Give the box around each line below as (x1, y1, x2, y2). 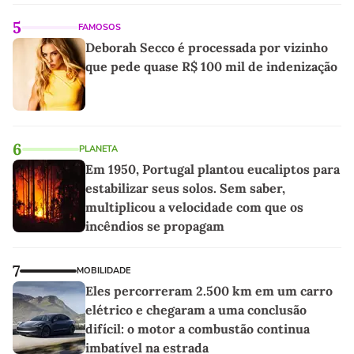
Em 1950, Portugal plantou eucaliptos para (85, 161, 340, 178)
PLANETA (79, 143, 118, 156)
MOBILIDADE (77, 265, 130, 277)
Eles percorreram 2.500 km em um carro (85, 283, 333, 299)
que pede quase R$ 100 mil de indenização (85, 58, 337, 75)
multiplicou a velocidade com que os (85, 199, 303, 216)
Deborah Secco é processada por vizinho (85, 40, 328, 56)
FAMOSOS (78, 21, 121, 34)
